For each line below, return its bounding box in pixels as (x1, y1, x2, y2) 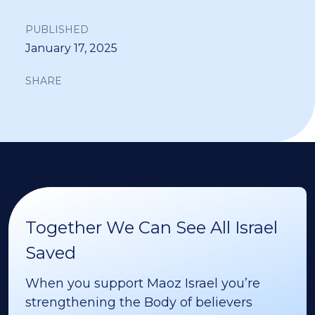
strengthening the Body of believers (25, 294, 252, 310)
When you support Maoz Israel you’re (25, 275, 260, 291)
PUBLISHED (25, 22, 89, 36)
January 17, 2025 (25, 41, 117, 55)
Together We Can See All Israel (25, 217, 278, 238)
